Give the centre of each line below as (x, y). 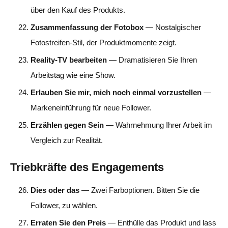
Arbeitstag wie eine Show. (73, 75)
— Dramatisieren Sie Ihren (152, 60)
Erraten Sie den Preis (68, 222)
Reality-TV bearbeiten (69, 60)
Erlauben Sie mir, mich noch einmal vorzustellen (116, 92)
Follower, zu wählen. (64, 205)
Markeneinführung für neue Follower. (91, 107)
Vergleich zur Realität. (67, 140)
